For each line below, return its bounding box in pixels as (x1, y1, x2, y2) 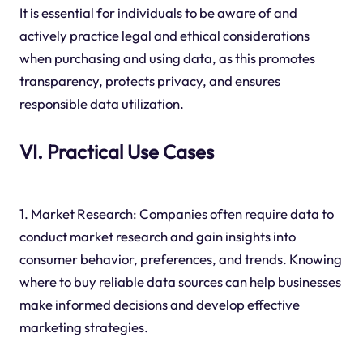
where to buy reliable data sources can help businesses (19, 272, 341, 290)
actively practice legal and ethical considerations (19, 27, 310, 45)
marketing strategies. (19, 318, 148, 335)
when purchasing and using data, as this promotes (19, 49, 315, 67)
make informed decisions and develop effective (19, 295, 300, 313)
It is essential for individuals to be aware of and (19, 4, 297, 22)
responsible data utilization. (19, 95, 184, 113)
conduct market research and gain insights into (19, 227, 296, 245)
